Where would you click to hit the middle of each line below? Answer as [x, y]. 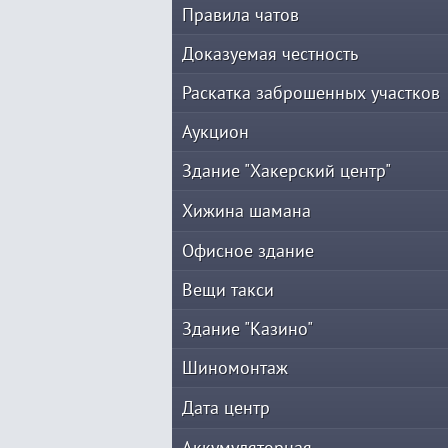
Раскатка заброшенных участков [311, 92]
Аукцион [215, 131]
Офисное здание [248, 250]
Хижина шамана [246, 210]
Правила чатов [240, 14]
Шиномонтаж [235, 367]
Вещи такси [228, 289]
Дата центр [226, 407]
